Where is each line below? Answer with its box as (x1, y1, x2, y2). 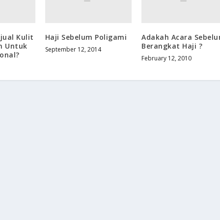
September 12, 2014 (45, 45, 101, 54)
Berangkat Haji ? (141, 41, 203, 51)
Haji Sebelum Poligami (45, 32, 127, 42)
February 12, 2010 (141, 54, 192, 62)
